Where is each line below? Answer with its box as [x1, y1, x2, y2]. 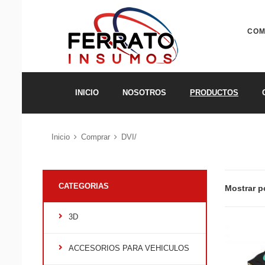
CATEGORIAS [59, 182, 109, 190]
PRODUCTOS [190, 88, 238, 97]
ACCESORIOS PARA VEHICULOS [69, 244, 189, 253]
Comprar [81, 132, 110, 141]
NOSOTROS [122, 88, 166, 97]
